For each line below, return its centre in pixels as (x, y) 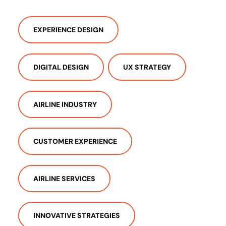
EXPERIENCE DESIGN (68, 30)
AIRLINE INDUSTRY (65, 104)
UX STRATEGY (147, 67)
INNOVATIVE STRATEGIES (77, 216)
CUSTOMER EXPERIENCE (75, 142)
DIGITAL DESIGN (61, 67)
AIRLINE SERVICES (64, 178)
